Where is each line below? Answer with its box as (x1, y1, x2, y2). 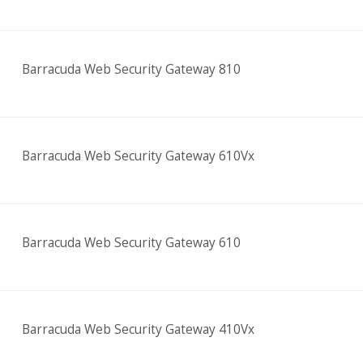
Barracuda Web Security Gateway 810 (21, 61, 241, 78)
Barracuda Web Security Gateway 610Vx (21, 147, 254, 164)
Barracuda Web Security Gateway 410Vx (21, 321, 254, 338)
